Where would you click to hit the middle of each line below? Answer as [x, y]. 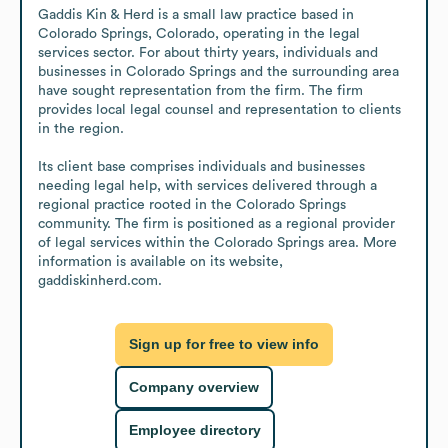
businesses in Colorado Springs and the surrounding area [218, 71]
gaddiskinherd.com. [100, 280]
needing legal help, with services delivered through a [207, 185]
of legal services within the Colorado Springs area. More [217, 242]
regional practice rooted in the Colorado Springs [192, 204]
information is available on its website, [160, 261]
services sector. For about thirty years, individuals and [208, 52]
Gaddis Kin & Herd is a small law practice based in [196, 14]
